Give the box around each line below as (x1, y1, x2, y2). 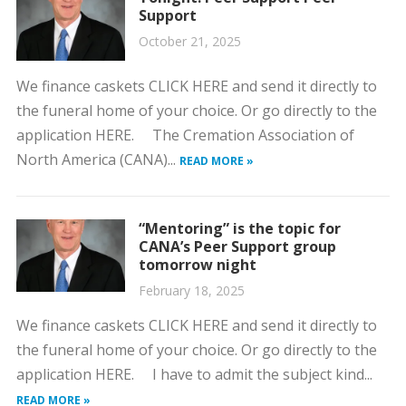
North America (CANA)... (15, 150, 179, 169)
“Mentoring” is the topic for (138, 218, 341, 238)
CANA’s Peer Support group (138, 237, 336, 256)
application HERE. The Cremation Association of (15, 125, 354, 145)
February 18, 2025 (138, 282, 245, 299)
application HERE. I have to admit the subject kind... (15, 364, 372, 384)
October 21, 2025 (138, 33, 241, 50)
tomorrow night (138, 255, 256, 275)
